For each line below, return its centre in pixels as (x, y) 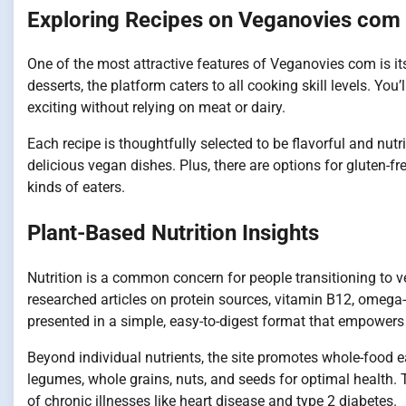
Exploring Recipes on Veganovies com (214, 19)
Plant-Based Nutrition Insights (173, 233)
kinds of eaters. (76, 188)
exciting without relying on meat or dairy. (156, 108)
